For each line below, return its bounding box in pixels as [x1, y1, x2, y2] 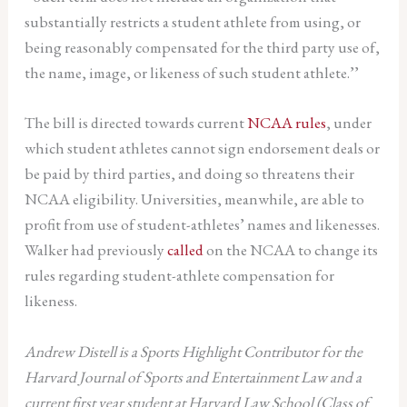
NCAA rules [246, 113, 326, 134]
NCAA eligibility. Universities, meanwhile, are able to [24, 189, 364, 210]
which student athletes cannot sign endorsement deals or [24, 138, 380, 159]
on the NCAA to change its [203, 240, 378, 261]
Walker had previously [24, 240, 167, 261]
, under [325, 113, 372, 134]
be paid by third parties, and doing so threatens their [24, 164, 354, 184]
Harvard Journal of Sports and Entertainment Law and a [24, 367, 362, 388]
